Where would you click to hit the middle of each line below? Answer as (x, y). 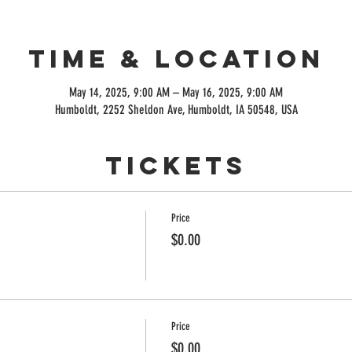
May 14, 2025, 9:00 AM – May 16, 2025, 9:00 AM (176, 92)
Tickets (176, 165)
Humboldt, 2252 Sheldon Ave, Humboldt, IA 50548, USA (176, 109)
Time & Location (176, 59)
